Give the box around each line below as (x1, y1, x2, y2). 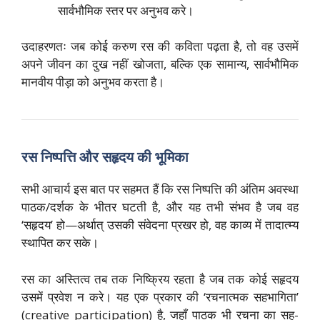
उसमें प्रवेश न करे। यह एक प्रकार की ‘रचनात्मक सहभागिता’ (21, 288, 299, 305)
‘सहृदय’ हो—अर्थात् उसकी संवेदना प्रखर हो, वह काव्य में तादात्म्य (21, 216, 299, 234)
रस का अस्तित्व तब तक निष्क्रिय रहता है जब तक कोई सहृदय (21, 270, 299, 287)
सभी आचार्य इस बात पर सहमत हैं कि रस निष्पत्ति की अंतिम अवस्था (21, 181, 299, 198)
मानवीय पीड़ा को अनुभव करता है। (21, 74, 164, 91)
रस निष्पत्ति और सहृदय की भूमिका (21, 147, 189, 167)
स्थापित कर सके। (21, 234, 99, 251)
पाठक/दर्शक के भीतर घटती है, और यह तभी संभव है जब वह (21, 199, 299, 216)
